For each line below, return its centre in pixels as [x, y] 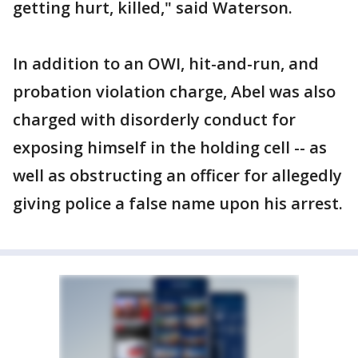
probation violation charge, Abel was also [174, 91]
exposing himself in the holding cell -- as [170, 147]
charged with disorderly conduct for [154, 119]
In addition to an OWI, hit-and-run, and [166, 64]
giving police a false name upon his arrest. [178, 203]
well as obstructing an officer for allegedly [177, 175]
